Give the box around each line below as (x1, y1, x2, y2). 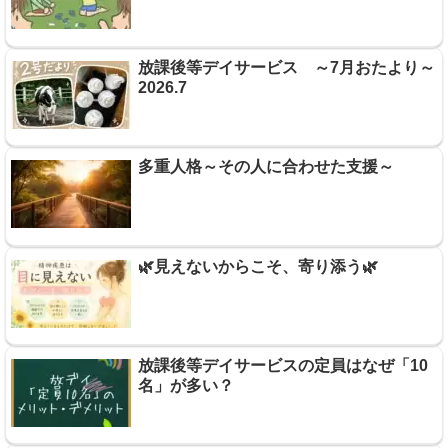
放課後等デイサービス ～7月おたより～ (137, 58, 435, 76)
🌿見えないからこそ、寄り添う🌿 (137, 257, 378, 275)
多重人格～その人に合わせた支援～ (137, 158, 394, 176)
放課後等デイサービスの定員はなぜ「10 (137, 356, 428, 374)
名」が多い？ (137, 376, 234, 394)
